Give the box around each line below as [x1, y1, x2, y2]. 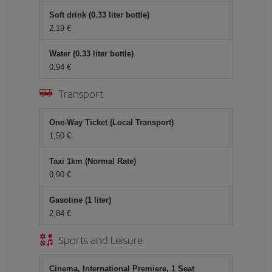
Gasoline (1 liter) [49, 195, 111, 205]
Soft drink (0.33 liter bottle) [49, 10, 149, 19]
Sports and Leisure [58, 232, 143, 247]
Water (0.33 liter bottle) [49, 49, 134, 58]
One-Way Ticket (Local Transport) [49, 118, 174, 127]
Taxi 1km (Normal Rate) [49, 157, 136, 166]
